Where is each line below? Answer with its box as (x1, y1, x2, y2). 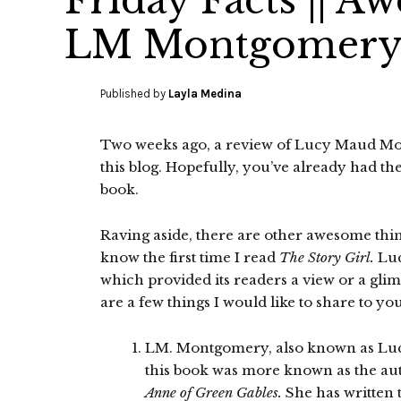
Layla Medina (168, 87, 242, 100)
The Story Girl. (279, 249, 374, 266)
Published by (100, 87, 168, 100)
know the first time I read (100, 249, 279, 266)
